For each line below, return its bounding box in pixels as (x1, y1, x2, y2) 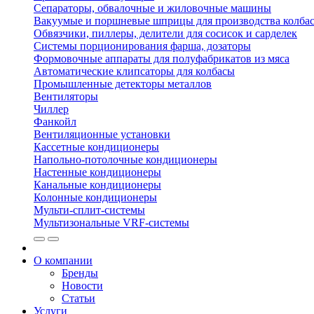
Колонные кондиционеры (34, 191, 157, 203)
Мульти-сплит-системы (34, 204, 145, 216)
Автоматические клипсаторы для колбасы (34, 65, 235, 77)
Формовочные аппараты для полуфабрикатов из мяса (34, 53, 289, 64)
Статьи (62, 292, 95, 304)
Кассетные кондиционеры (34, 141, 159, 153)
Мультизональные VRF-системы (34, 217, 189, 228)
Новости (62, 280, 103, 292)
